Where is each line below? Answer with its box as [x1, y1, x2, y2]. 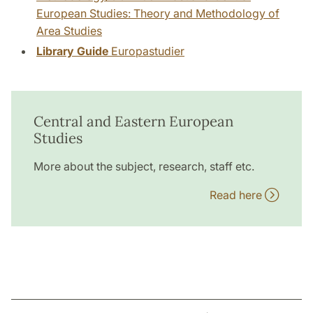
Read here [210, 188, 265, 203]
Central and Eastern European [34, 112, 233, 131]
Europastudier [108, 44, 184, 59]
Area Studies [36, 24, 102, 38]
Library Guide [36, 44, 108, 59]
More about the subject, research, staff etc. [34, 159, 254, 174]
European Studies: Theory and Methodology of [36, 6, 279, 21]
